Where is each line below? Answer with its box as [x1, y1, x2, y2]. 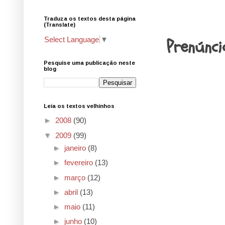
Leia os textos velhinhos [44, 102, 115, 109]
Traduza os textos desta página [44, 16, 136, 22]
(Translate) [44, 22, 75, 28]
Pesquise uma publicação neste [44, 59, 135, 66]
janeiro [64, 144, 88, 153]
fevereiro [64, 158, 95, 167]
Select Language [44, 35, 99, 44]
